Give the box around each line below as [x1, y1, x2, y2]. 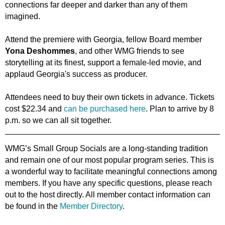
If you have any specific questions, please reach [42, 178, 212, 187]
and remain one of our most [5, 155, 104, 164]
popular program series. [104, 155, 190, 164]
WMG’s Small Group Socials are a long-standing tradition [5, 144, 208, 153]
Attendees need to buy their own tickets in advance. [5, 92, 187, 101]
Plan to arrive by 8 [150, 104, 214, 113]
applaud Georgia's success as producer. [5, 69, 147, 78]
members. [5, 178, 42, 187]
